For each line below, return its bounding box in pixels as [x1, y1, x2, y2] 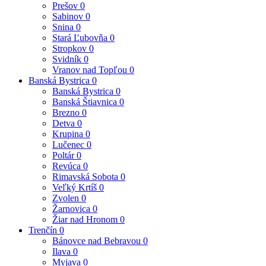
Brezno [52, 107, 82, 118]
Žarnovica [52, 203, 93, 214]
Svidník [52, 53, 84, 64]
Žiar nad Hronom [52, 214, 120, 224]
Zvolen [52, 192, 81, 203]
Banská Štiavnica [52, 96, 119, 107]
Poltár [52, 150, 77, 160]
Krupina [52, 128, 85, 139]
